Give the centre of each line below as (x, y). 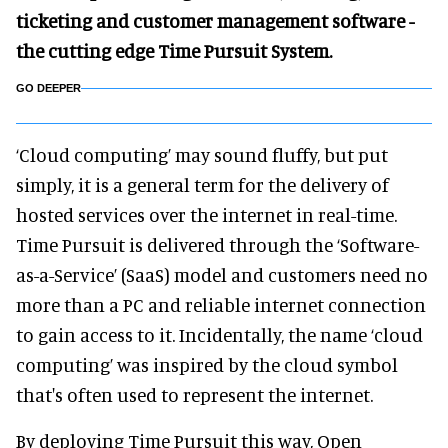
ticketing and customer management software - (215, 20)
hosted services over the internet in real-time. (206, 214)
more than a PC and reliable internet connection (221, 304)
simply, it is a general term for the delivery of (202, 184)
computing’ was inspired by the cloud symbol (207, 364)
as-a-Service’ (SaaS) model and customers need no (222, 274)
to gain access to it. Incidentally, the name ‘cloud (219, 334)
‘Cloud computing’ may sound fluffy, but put (202, 154)
